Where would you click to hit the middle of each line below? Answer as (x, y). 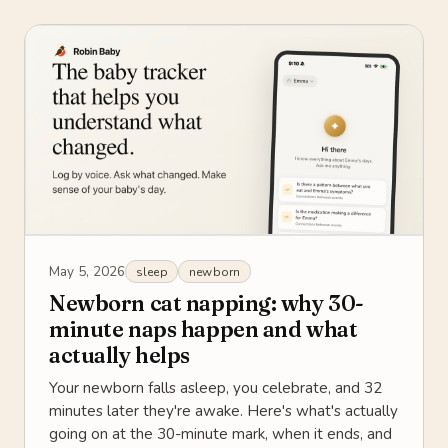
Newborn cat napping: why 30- (206, 304)
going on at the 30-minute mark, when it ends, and (220, 434)
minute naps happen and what (203, 330)
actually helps (119, 356)
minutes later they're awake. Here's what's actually (223, 411)
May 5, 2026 (87, 271)
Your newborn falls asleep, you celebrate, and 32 (215, 388)
